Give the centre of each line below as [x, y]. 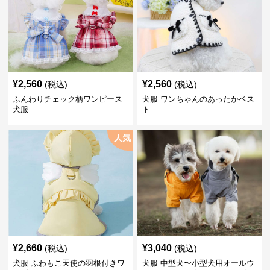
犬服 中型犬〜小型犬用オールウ [198, 263]
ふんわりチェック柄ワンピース [68, 99]
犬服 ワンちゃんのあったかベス [198, 99]
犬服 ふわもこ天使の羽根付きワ [69, 263]
